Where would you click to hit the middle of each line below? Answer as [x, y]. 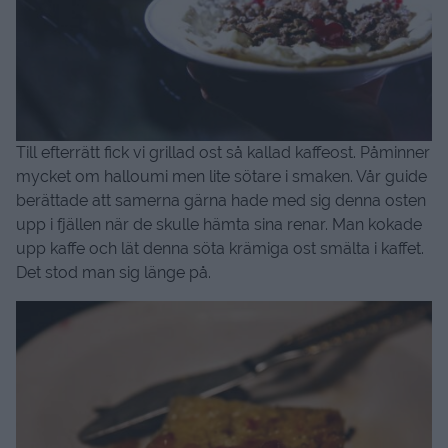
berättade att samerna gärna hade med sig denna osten [221, 201]
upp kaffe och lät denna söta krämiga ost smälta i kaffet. [220, 249]
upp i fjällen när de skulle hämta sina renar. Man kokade [219, 225]
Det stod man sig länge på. [113, 273]
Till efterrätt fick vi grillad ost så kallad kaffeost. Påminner [223, 153]
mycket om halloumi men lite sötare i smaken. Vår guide [221, 177]
